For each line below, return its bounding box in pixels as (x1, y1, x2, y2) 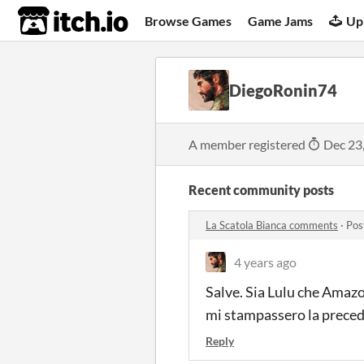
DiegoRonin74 (229, 80, 337, 100)
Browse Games (145, 12, 232, 28)
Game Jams (248, 12, 314, 28)
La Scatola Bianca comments (206, 219, 338, 232)
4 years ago (234, 254, 297, 270)
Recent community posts (188, 182, 334, 197)
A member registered (188, 136, 308, 152)
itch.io (17, 5, 89, 37)
